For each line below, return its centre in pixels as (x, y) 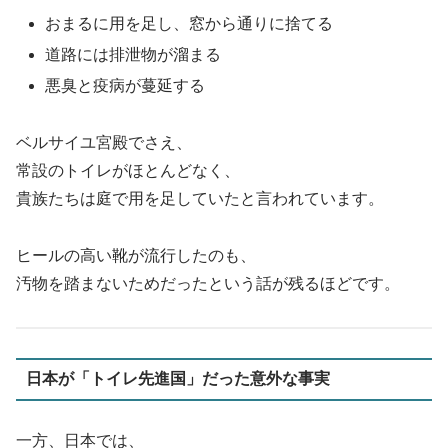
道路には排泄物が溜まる (133, 55)
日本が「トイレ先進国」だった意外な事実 (177, 379)
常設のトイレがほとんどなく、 (128, 171)
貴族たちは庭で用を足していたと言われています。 (200, 199)
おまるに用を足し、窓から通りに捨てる (189, 23)
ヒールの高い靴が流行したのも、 (136, 255)
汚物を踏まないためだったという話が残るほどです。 (208, 283)
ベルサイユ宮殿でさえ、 (104, 143)
